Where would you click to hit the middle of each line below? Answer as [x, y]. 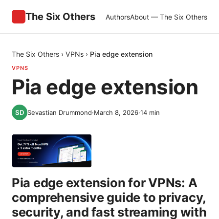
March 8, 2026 [116, 112]
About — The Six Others [169, 17]
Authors [118, 17]
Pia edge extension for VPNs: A [105, 183]
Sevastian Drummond [60, 112]
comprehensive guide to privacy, [109, 197]
